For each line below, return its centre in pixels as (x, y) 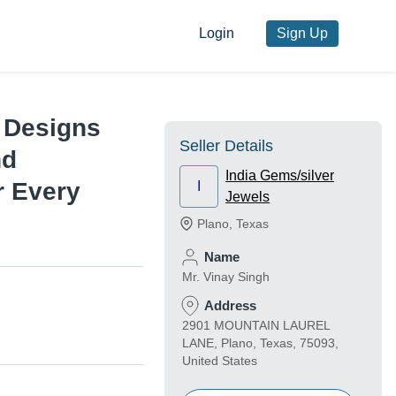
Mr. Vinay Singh (226, 277)
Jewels (248, 197)
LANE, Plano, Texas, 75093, (260, 343)
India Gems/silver (280, 176)
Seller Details (226, 146)
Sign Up (302, 34)
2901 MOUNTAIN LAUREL (256, 326)
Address (230, 306)
